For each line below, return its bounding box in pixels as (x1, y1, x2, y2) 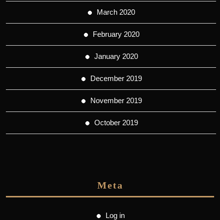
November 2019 (90, 96, 142, 105)
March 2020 (97, 8, 135, 17)
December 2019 (90, 74, 142, 83)
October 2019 (94, 118, 138, 127)
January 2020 (94, 52, 138, 61)
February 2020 (92, 30, 139, 39)
